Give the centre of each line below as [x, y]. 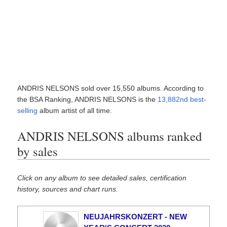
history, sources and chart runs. [68, 189]
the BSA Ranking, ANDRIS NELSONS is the [88, 99]
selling [28, 110]
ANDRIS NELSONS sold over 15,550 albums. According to [111, 88]
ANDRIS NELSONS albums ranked [110, 136]
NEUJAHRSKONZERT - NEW [136, 217]
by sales [38, 151]
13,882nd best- [182, 99]
